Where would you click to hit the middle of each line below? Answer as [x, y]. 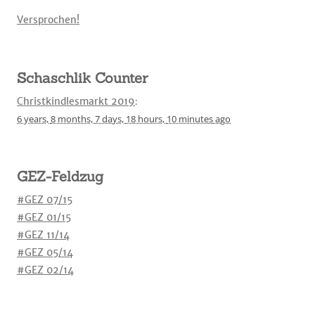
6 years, [33, 119]
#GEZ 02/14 [45, 270]
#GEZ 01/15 [44, 217]
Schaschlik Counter [82, 78]
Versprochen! [48, 20]
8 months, [72, 119]
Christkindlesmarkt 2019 [76, 101]
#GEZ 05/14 [45, 252]
